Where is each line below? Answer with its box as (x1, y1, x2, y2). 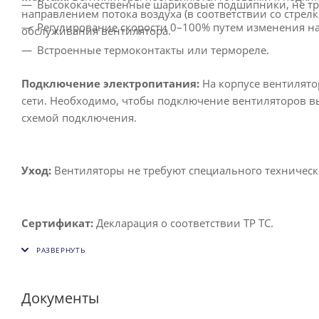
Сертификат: (21, 215, 93, 230)
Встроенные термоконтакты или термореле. (37, 42, 269, 57)
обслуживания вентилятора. (21, 23, 171, 38)
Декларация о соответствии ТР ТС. (93, 215, 273, 230)
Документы (21, 288, 99, 308)
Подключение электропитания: (21, 75, 199, 90)
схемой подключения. (21, 110, 137, 125)
